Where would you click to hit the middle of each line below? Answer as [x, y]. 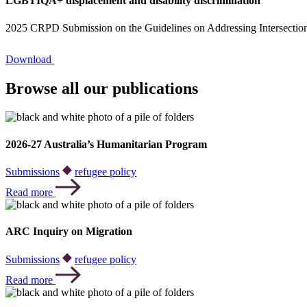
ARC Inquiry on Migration [69, 232]
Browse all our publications [102, 88]
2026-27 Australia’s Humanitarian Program [106, 144]
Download [28, 59]
